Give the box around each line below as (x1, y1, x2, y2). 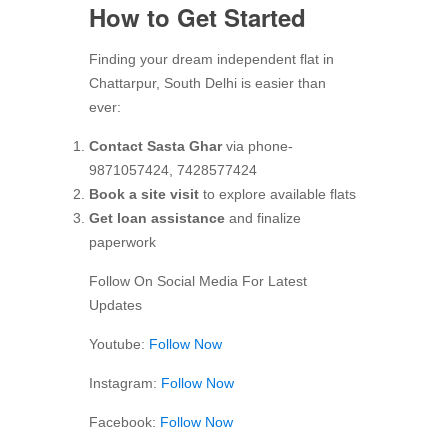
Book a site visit (89, 185, 199, 202)
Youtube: (89, 335, 149, 352)
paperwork (89, 233, 156, 250)
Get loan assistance (89, 209, 225, 226)
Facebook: (89, 413, 160, 430)
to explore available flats (199, 185, 356, 202)
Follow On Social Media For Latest (89, 272, 307, 289)
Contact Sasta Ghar (89, 137, 222, 154)
